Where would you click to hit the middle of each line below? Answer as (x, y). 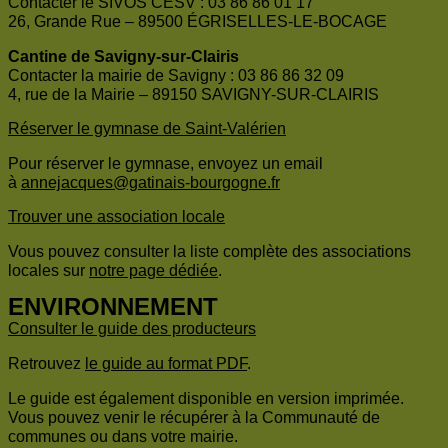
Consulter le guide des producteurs (132, 329)
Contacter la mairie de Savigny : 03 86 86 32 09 (176, 76)
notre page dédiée (153, 271)
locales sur (48, 271)
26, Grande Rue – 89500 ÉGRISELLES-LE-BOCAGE (197, 22)
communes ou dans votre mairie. (123, 437)
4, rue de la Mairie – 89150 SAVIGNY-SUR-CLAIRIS (193, 95)
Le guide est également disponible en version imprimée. (206, 399)
